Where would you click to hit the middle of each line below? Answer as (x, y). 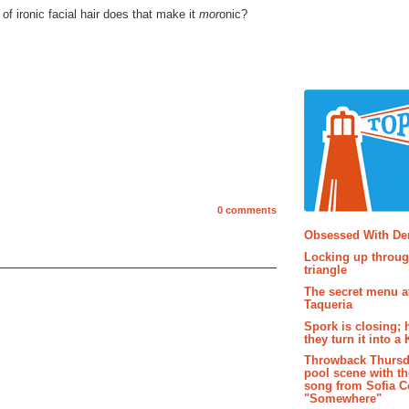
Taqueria (328, 304)
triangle (325, 270)
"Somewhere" (343, 399)
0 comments (247, 210)
